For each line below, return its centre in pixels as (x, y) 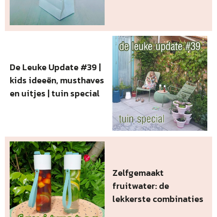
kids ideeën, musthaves (57, 80)
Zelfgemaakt (138, 173)
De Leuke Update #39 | (55, 67)
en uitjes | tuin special (55, 93)
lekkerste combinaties (158, 199)
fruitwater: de (141, 186)
